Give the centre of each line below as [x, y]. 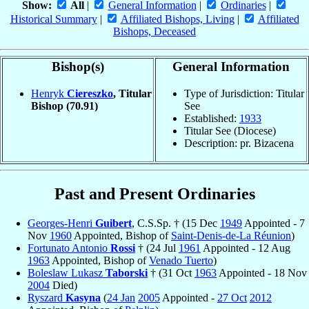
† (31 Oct [171, 272]
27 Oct [232, 297]
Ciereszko [90, 93]
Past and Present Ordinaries [154, 193]
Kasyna [83, 297]
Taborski [127, 272]
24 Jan [121, 297]
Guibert [113, 223]
